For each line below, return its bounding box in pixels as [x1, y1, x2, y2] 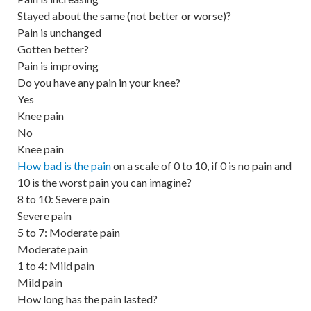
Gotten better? [17, 42, 89, 56]
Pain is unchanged [17, 25, 101, 39]
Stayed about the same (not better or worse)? [17, 8, 231, 22]
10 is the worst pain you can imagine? [17, 175, 192, 189]
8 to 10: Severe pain [17, 192, 110, 205]
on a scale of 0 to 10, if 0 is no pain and [111, 158, 292, 172]
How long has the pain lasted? [17, 292, 158, 305]
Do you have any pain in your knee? [17, 75, 180, 89]
